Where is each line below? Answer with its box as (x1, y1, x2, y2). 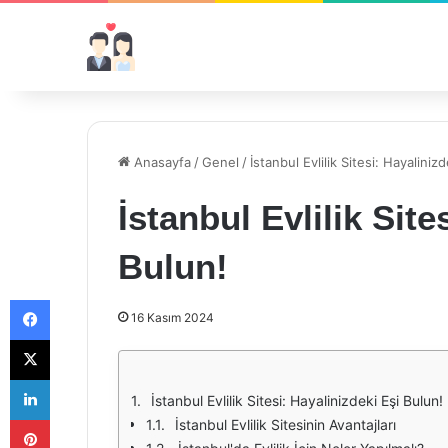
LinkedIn (49, 371, 101, 387)
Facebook (49, 291, 110, 307)
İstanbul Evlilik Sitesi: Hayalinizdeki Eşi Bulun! (151, 392, 443, 409)
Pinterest (49, 411, 106, 427)
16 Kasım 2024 (131, 310, 214, 325)
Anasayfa (130, 154, 191, 170)
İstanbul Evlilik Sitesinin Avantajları (175, 416, 396, 433)
